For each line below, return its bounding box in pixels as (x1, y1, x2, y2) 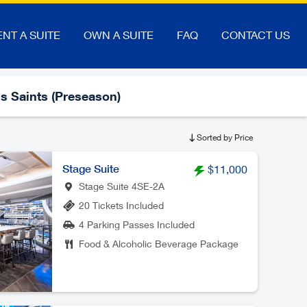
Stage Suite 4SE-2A (79, 180, 164, 192)
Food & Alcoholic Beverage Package (79, 238, 238, 249)
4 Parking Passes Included (79, 219, 195, 230)
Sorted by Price (197, 132, 253, 143)
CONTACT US (221, 28, 290, 41)
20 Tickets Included (79, 199, 164, 211)
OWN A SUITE (84, 28, 153, 41)
